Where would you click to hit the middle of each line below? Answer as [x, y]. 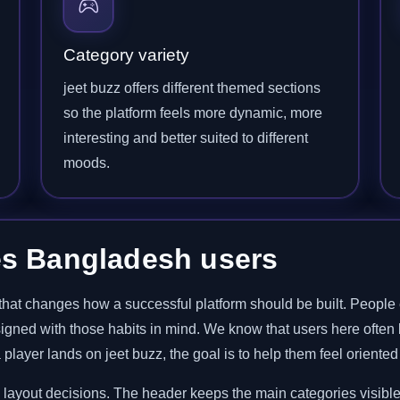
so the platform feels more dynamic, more [193, 113]
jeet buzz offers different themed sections [192, 88]
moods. [87, 163]
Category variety [126, 55]
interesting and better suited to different [186, 138]
